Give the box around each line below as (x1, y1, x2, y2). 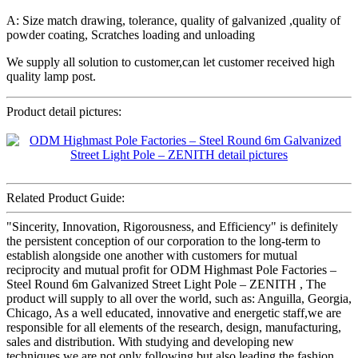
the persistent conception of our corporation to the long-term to (6, 233, 320, 248)
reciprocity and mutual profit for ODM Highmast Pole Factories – (6, 262, 336, 276)
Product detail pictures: (6, 104, 121, 118)
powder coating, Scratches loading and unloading (6, 27, 255, 42)
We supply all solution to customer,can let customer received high (6, 54, 335, 69)
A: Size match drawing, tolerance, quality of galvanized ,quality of (6, 13, 340, 27)
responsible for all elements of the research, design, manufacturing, (6, 320, 341, 334)
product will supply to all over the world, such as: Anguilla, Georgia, (6, 291, 352, 305)
